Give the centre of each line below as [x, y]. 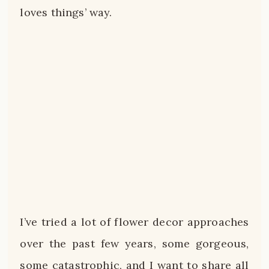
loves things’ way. [66, 13]
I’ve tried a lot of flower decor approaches [134, 222]
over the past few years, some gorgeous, [134, 244]
